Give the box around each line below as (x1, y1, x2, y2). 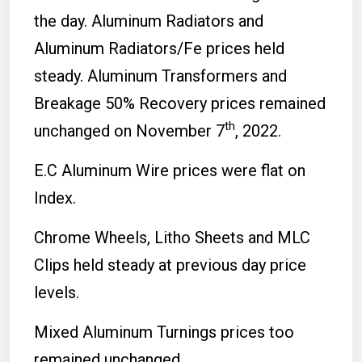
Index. (34, 187, 76, 208)
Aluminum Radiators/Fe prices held (34, 38, 284, 58)
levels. (34, 282, 79, 302)
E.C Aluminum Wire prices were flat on (34, 160, 305, 180)
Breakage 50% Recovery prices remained (34, 93, 326, 113)
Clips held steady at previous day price (34, 255, 306, 275)
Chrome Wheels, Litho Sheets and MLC (34, 227, 310, 247)
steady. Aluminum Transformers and (34, 65, 287, 86)
